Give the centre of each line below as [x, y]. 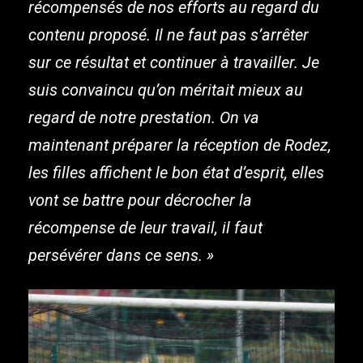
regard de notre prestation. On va [144, 118]
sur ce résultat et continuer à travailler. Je [174, 63]
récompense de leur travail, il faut [145, 228]
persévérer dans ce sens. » [121, 256]
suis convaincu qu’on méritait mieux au [166, 90]
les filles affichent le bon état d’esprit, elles [176, 173]
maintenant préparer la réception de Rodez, [180, 145]
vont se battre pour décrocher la [140, 201]
